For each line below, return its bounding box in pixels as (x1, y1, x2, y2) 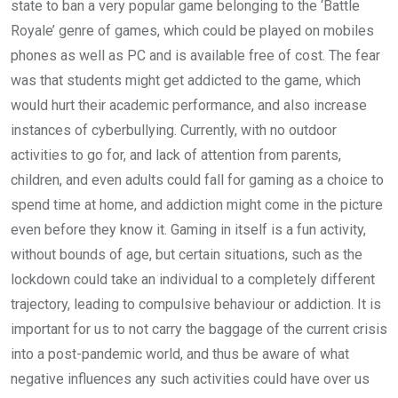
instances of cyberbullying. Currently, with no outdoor (11, 122, 337, 139)
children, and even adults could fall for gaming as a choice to (11, 171, 384, 188)
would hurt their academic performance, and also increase (11, 97, 367, 114)
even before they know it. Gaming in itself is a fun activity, (11, 221, 366, 238)
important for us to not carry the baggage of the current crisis (11, 321, 387, 338)
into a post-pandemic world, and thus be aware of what (11, 346, 349, 362)
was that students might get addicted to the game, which (11, 72, 361, 89)
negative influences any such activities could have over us (11, 370, 370, 387)
